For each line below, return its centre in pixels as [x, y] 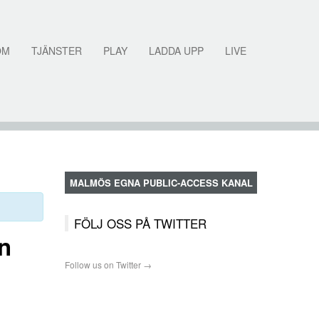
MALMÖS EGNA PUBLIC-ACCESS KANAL [161, 182]
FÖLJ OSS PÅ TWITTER [140, 223]
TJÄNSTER [57, 51]
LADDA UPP [176, 51]
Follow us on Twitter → [108, 264]
